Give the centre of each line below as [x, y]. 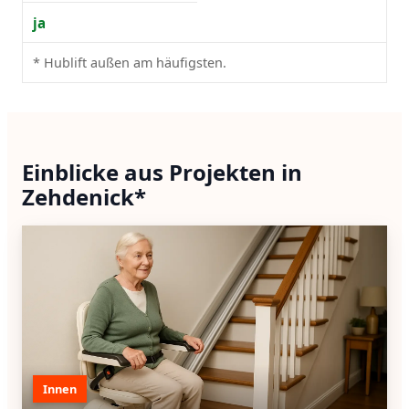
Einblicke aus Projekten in [162, 172]
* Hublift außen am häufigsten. [130, 63]
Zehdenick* [84, 196]
